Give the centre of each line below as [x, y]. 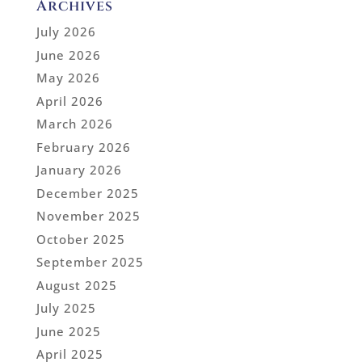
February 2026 [83, 147]
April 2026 [69, 101]
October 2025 [80, 239]
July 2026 [66, 32]
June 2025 [68, 331]
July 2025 [66, 308]
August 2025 [76, 285]
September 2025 [90, 262]
